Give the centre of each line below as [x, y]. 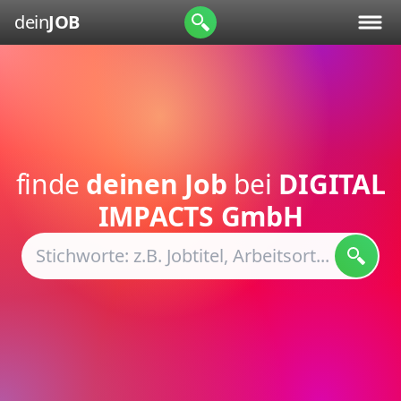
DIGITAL [332, 184]
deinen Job [157, 184]
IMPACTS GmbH [200, 216]
